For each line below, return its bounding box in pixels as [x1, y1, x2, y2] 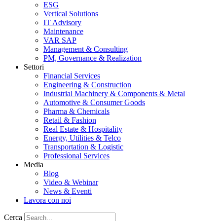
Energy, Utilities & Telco [43, 134, 121, 142]
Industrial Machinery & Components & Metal [43, 89, 185, 98]
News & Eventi [43, 187, 92, 195]
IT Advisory [43, 18, 81, 27]
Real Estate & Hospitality [43, 125, 122, 133]
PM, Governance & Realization [43, 54, 142, 62]
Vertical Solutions [43, 9, 98, 18]
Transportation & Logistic [43, 143, 123, 151]
